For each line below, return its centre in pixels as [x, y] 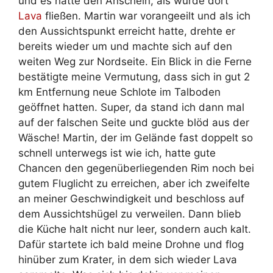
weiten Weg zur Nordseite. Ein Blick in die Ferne [135, 62]
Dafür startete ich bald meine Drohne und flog [131, 245]
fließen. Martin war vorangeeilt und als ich [146, 16]
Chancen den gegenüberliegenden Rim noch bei [136, 168]
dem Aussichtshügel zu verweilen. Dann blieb [130, 214]
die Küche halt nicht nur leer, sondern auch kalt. [135, 229]
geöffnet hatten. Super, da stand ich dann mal [131, 108]
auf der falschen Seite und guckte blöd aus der [134, 123]
